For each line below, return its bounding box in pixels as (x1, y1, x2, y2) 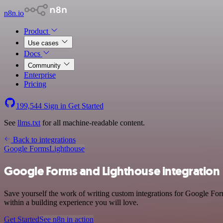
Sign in (42, 102, 68, 110)
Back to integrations (11, 135, 76, 144)
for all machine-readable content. (40, 118, 145, 127)
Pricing (24, 80, 46, 88)
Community (28, 62, 63, 69)
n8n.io (4, 9, 24, 17)
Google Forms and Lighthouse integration (4, 163, 220, 179)
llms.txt (17, 118, 40, 127)
